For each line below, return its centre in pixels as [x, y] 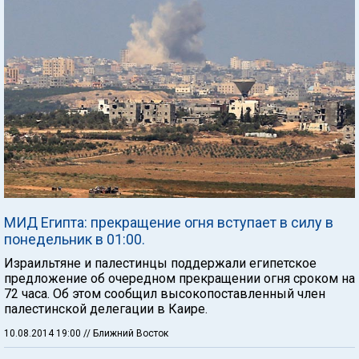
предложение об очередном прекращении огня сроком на [179, 279]
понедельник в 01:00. [75, 240]
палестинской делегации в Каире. [106, 309]
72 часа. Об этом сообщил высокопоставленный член [165, 294]
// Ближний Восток [126, 334]
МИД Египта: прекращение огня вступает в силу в [169, 223]
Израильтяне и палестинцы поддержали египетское [160, 264]
